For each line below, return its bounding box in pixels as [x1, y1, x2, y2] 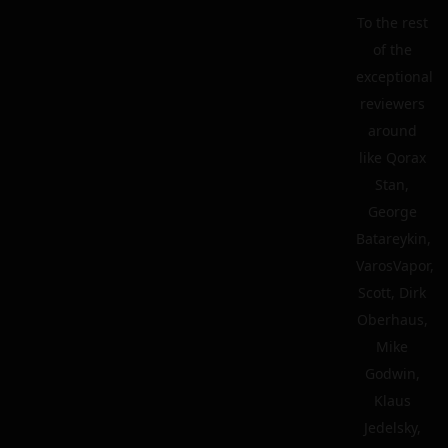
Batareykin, [356, 229, 431, 248]
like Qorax [358, 148, 426, 167]
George [367, 202, 417, 221]
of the [372, 40, 412, 59]
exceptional [356, 67, 433, 86]
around [367, 121, 417, 140]
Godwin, [364, 364, 420, 383]
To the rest [356, 13, 428, 32]
